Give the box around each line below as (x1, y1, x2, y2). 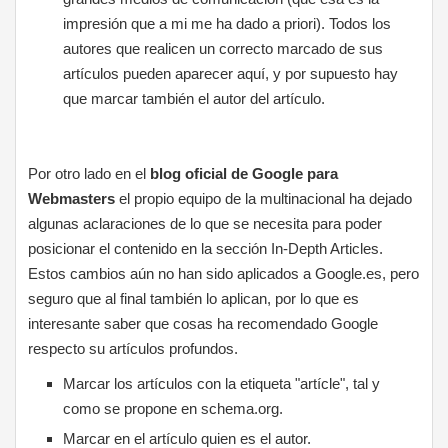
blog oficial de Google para (150, 165, 339, 182)
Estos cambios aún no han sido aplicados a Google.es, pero (28, 265, 420, 282)
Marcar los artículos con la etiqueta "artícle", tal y (63, 375, 381, 392)
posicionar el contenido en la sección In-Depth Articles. (28, 240, 384, 257)
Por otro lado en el (28, 165, 151, 182)
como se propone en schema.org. (63, 400, 284, 417)
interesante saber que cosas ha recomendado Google (28, 315, 379, 332)
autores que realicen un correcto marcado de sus (63, 40, 384, 57)
